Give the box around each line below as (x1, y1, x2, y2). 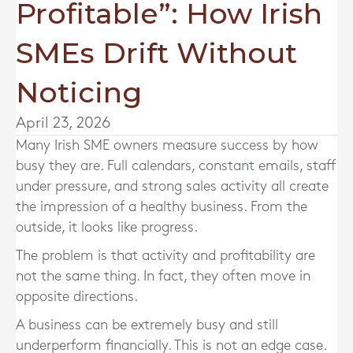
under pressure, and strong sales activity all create (16, 180, 329, 193)
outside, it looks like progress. (16, 221, 198, 234)
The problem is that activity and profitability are (16, 249, 315, 262)
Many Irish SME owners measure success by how (16, 139, 318, 152)
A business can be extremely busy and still (16, 318, 278, 332)
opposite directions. (16, 290, 138, 303)
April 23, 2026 (16, 116, 111, 130)
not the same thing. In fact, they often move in (16, 269, 310, 283)
